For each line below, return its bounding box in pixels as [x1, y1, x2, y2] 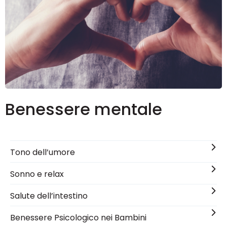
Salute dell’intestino [10, 190, 88, 202]
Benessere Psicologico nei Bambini [10, 211, 146, 223]
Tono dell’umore [10, 146, 75, 158]
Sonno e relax [10, 168, 64, 180]
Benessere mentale [5, 97, 162, 121]
